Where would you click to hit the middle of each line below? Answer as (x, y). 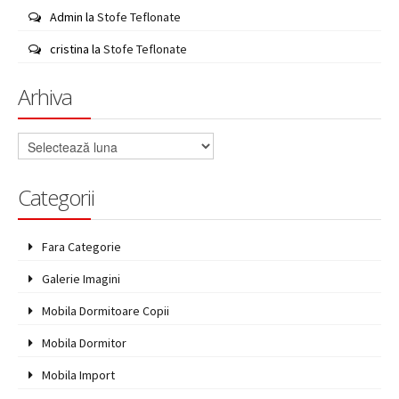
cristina (70, 49)
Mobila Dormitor (85, 343)
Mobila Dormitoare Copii (106, 311)
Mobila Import (79, 375)
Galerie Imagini (81, 279)
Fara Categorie (82, 247)
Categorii (56, 197)
